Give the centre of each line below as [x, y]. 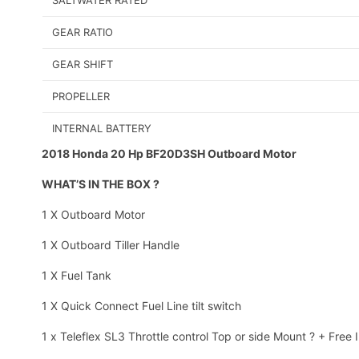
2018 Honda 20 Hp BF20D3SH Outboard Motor [169, 154]
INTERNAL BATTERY [102, 129]
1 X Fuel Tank [77, 276]
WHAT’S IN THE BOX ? [101, 184]
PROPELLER [81, 97]
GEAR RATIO [83, 32]
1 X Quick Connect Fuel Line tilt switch [141, 306]
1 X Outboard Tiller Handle [111, 245]
